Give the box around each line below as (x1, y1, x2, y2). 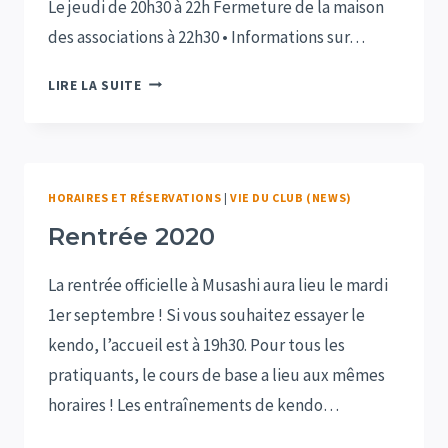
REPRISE (140, 190, 199, 208)
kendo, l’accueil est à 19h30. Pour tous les (48, 333, 345, 356)
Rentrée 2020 (48, 221, 215, 251)
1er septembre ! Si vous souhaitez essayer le (48, 303, 365, 326)
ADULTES (140, 262, 201, 280)
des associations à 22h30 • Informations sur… (48, 25, 365, 48)
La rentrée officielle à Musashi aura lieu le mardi (48, 273, 388, 296)
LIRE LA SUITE (48, 76, 142, 94)
